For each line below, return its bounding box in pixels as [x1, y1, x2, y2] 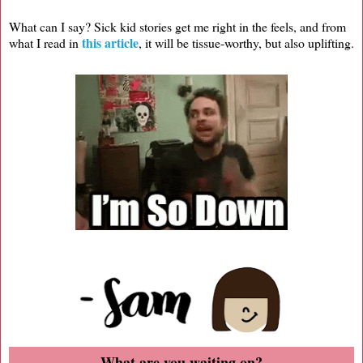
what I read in [9, 33, 82, 51]
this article [82, 32, 139, 52]
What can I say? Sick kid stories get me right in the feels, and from [9, 17, 346, 35]
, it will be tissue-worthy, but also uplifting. [139, 33, 354, 51]
